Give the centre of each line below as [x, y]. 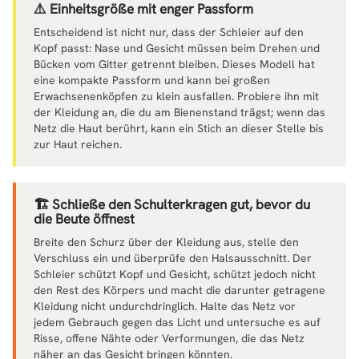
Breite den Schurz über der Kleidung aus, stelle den [166, 242]
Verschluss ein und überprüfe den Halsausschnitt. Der [173, 258]
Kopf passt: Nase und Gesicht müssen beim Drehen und [177, 48]
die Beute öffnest [84, 218]
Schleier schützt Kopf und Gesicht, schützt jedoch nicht [175, 274]
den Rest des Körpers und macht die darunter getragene [179, 290]
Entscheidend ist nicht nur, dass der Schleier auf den [169, 32]
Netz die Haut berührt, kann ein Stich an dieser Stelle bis [179, 128]
